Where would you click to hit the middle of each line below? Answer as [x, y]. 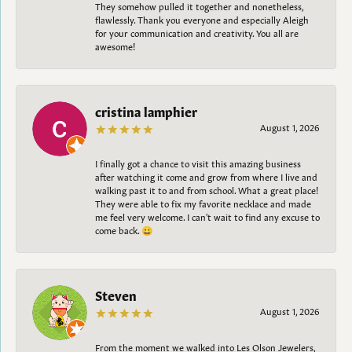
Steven [116, 294]
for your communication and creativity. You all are [197, 32]
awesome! [115, 45]
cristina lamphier [146, 110]
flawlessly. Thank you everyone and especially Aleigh [202, 18]
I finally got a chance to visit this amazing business [198, 162]
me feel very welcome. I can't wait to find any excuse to [207, 216]
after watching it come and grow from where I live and [206, 176]
